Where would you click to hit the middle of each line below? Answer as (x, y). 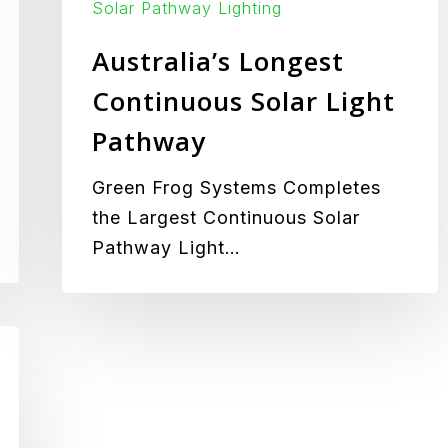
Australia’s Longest (218, 61)
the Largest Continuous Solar (226, 218)
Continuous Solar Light (243, 101)
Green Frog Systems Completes (236, 188)
